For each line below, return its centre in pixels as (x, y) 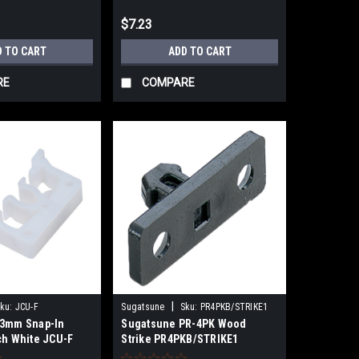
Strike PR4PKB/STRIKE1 (180, 339)
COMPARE (169, 82)
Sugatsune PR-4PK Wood (184, 324)
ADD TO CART (200, 51)
